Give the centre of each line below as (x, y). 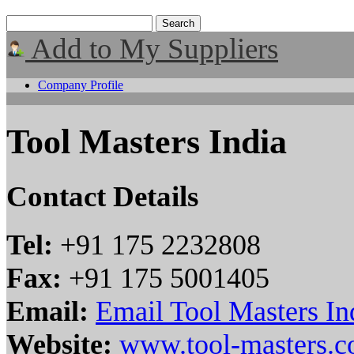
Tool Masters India (147, 142)
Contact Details (102, 196)
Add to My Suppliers (152, 49)
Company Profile (81, 85)
